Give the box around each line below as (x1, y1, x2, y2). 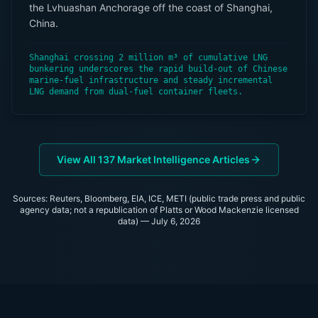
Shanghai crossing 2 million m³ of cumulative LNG (29, 53, 268, 62)
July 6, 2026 (151, 216, 200, 226)
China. (29, 17, 58, 29)
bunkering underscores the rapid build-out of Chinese (29, 64, 287, 74)
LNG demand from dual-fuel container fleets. (29, 87, 243, 97)
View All (57, 153, 98, 165)
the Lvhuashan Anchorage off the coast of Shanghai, (29, 1, 273, 13)
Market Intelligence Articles (115, 153, 250, 165)
